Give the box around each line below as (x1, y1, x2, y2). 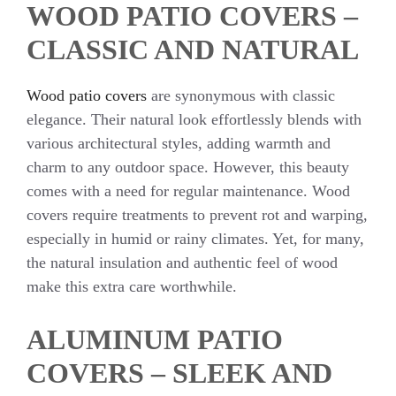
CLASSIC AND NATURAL (27, 33, 359, 65)
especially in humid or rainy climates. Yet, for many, (27, 229, 364, 247)
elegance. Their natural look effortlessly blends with (27, 110, 362, 128)
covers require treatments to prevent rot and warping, (27, 205, 368, 224)
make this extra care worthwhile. (27, 277, 237, 295)
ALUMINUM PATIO (27, 323, 283, 355)
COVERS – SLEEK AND (27, 356, 332, 389)
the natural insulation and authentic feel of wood (27, 253, 338, 271)
